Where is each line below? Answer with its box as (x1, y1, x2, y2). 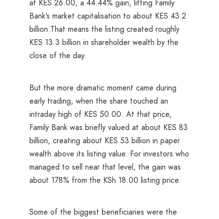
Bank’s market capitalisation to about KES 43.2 (29, 10, 186, 22)
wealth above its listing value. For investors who (29, 148, 189, 159)
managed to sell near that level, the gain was (29, 161, 181, 173)
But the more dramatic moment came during (29, 82, 176, 93)
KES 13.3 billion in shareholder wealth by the (29, 37, 178, 48)
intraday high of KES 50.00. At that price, (29, 108, 172, 120)
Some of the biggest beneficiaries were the (29, 206, 177, 218)
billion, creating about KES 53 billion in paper (29, 134, 180, 146)
